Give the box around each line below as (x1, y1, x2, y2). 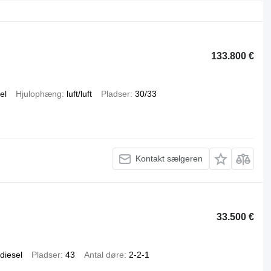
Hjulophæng (15, 88, 62, 99)
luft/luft (66, 88, 92, 99)
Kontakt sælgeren (135, 154, 203, 164)
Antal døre (83, 249, 124, 260)
